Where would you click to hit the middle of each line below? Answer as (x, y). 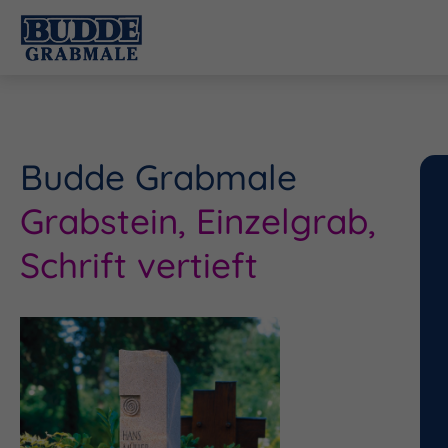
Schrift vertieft (139, 265)
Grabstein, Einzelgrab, (198, 221)
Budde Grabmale (158, 177)
